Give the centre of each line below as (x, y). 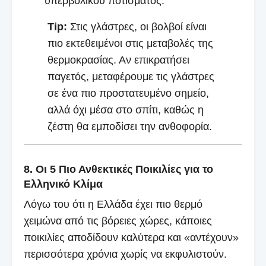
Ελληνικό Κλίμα (63, 184)
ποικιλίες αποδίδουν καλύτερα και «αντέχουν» (131, 237)
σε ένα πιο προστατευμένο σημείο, (128, 93)
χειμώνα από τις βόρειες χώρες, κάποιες (118, 221)
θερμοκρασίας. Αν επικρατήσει (118, 60)
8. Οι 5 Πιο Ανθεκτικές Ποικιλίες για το (118, 169)
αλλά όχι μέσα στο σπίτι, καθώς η (126, 110)
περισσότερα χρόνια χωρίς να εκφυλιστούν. (125, 254)
